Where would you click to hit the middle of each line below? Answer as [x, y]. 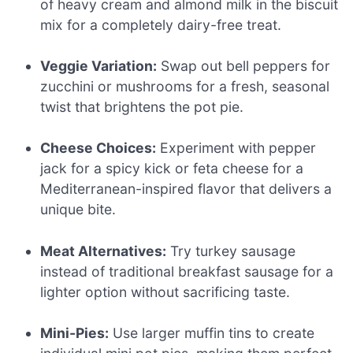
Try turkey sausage [231, 251]
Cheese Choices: [98, 148]
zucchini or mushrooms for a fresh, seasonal [185, 86]
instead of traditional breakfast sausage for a [187, 271]
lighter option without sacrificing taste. [165, 292]
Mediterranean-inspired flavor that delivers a [186, 189]
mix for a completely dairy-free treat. [161, 24]
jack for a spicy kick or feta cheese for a [172, 169]
